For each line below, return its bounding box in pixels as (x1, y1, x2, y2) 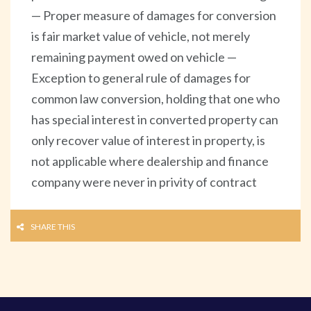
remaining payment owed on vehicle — (31, 49, 237, 65)
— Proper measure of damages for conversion (31, 7, 276, 23)
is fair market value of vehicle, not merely (31, 28, 250, 44)
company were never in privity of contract (31, 174, 257, 190)
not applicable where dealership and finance (31, 153, 269, 169)
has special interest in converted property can (31, 111, 278, 127)
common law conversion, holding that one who (31, 90, 280, 106)
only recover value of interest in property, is (31, 132, 265, 148)
